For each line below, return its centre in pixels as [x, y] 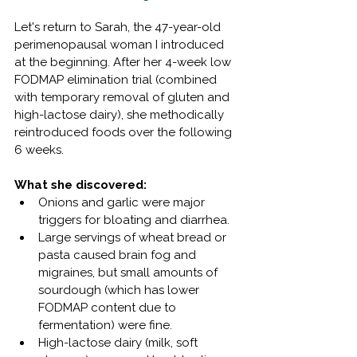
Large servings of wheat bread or [134, 237]
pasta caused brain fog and [119, 255]
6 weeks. [39, 149]
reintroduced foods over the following [125, 132]
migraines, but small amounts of [129, 272]
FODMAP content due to [109, 307]
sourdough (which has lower [120, 290]
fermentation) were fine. [105, 325]
